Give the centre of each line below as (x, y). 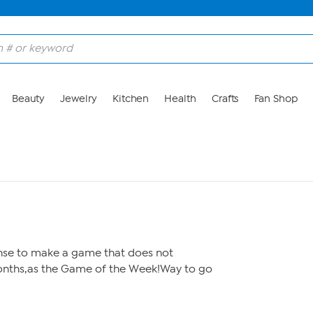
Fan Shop (276, 99)
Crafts (225, 99)
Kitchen (131, 99)
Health (180, 99)
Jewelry (79, 99)
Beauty (28, 99)
